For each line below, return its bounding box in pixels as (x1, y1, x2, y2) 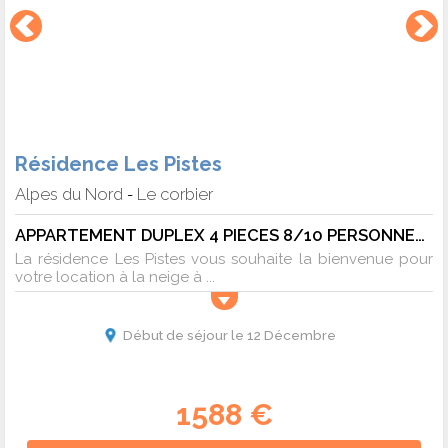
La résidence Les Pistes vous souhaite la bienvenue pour (15, 249, 433, 268)
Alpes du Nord (15, 183, 123, 204)
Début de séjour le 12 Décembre (122, 326, 336, 343)
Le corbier (137, 183, 213, 204)
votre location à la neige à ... (15, 267, 215, 286)
